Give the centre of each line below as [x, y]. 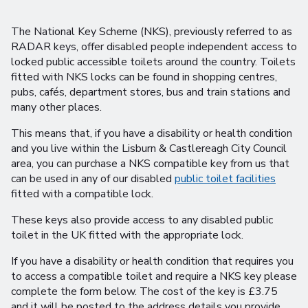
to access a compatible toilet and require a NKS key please [154, 276]
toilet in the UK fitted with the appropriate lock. [127, 235]
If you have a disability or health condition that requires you [152, 261]
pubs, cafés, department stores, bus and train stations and [151, 92]
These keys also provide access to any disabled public [142, 220]
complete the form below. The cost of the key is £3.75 [144, 291]
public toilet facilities [225, 179]
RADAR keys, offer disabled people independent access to [154, 47]
